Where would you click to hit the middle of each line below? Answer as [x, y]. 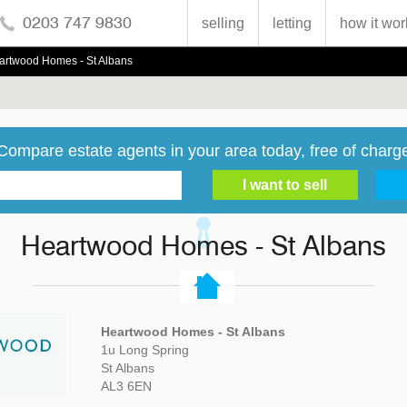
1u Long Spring [145, 350]
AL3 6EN [127, 387]
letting [292, 23]
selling [223, 23]
